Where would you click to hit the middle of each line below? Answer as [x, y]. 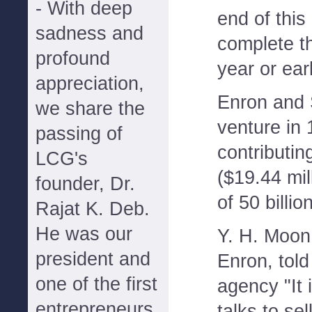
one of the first [96, 284]
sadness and [89, 33]
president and [93, 259]
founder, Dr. [85, 184]
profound [73, 58]
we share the [90, 109]
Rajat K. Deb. [93, 209]
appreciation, [90, 84]
